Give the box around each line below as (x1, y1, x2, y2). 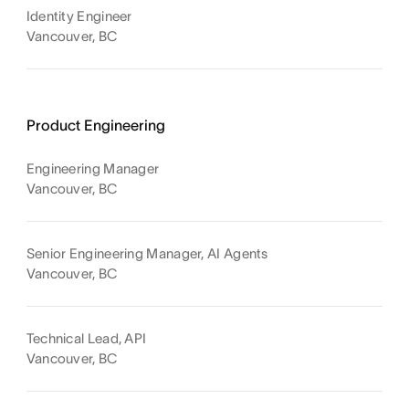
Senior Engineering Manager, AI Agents (26, 245, 268, 261)
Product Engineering (26, 116, 165, 133)
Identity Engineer (26, 7, 132, 24)
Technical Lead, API (26, 330, 147, 346)
